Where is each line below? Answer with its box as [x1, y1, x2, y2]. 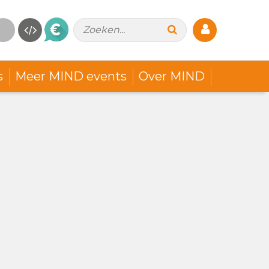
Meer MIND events [14, 68, 127, 83]
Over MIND [138, 68, 205, 83]
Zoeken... [83, 23, 125, 35]
